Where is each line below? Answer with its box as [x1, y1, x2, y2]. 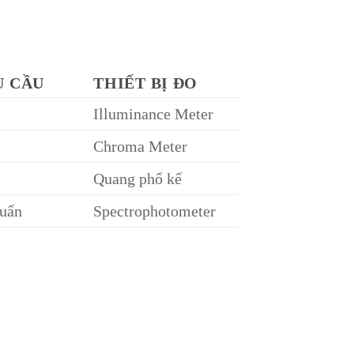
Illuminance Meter [93, 104, 214, 122]
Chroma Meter [93, 137, 188, 155]
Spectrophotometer [93, 201, 217, 220]
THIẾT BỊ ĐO [93, 73, 198, 92]
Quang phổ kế [93, 169, 183, 187]
